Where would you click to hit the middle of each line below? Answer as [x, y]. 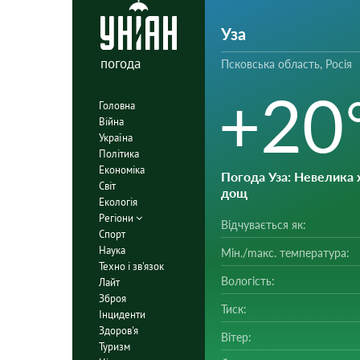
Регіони [117, 218]
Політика [119, 153]
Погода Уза [254, 176]
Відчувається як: [263, 225]
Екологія [118, 202]
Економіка [121, 170]
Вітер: [236, 337]
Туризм [114, 346]
